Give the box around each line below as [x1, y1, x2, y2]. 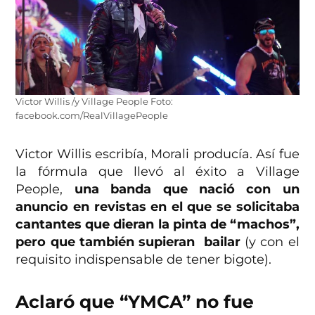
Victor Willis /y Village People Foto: [15, 96, 174, 108]
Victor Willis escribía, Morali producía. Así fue [15, 146, 300, 162]
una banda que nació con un [74, 181, 300, 198]
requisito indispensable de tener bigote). [15, 252, 272, 268]
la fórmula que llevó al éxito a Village [15, 164, 300, 180]
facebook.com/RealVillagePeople [15, 110, 169, 122]
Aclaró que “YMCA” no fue [15, 291, 255, 313]
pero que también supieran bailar [15, 234, 245, 250]
